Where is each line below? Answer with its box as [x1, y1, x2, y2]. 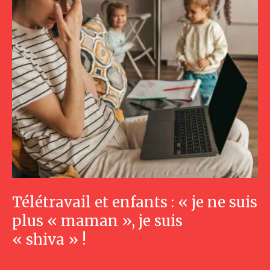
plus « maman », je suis [12, 212, 183, 231]
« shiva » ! [12, 230, 86, 250]
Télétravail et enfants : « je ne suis [12, 193, 257, 212]
